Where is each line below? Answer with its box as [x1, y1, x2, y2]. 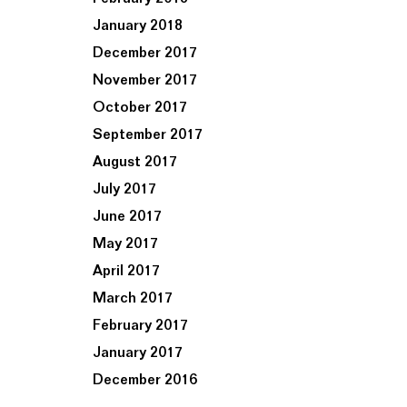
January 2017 [93, 345, 183, 361]
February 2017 [93, 318, 188, 333]
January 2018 [93, 18, 183, 34]
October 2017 [93, 100, 187, 115]
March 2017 [93, 291, 173, 306]
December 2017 [93, 45, 197, 61]
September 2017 [93, 127, 203, 143]
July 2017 [93, 182, 156, 197]
